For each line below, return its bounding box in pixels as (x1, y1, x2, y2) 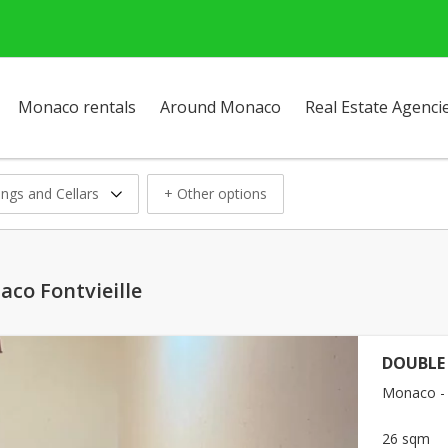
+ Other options (164, 183, 267, 203)
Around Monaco (160, 96, 281, 118)
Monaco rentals (18, 96, 136, 118)
